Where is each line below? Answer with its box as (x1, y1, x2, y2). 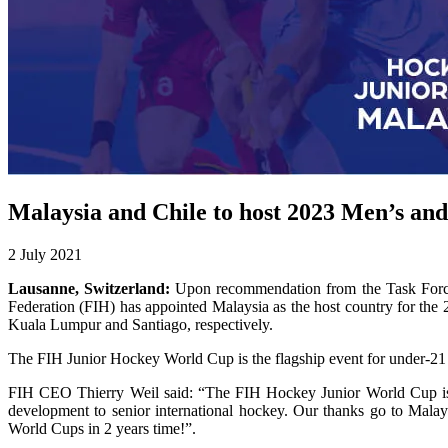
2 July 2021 (8, 246, 82, 263)
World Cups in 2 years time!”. (8, 420, 196, 437)
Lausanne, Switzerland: (8, 280, 176, 297)
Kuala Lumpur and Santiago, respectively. (8, 316, 273, 333)
